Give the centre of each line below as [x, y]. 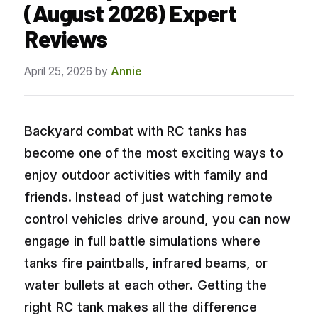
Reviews [66, 38]
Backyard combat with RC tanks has [136, 130]
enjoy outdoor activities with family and [146, 174]
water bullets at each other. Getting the [146, 284]
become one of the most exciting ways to [154, 152]
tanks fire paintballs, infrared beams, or [146, 262]
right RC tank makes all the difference [141, 306]
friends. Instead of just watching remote [148, 196]
